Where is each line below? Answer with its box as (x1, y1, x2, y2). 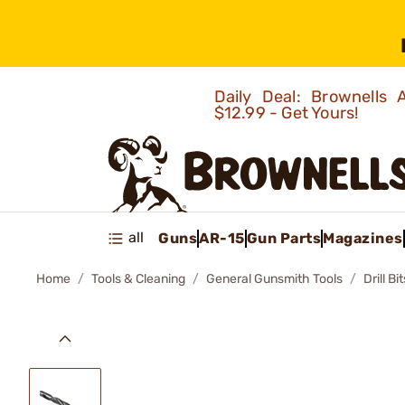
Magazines (323, 229, 403, 247)
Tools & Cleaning (91, 271, 185, 287)
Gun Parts (246, 229, 321, 247)
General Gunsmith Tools (206, 271, 343, 287)
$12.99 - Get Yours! (213, 103, 363, 123)
